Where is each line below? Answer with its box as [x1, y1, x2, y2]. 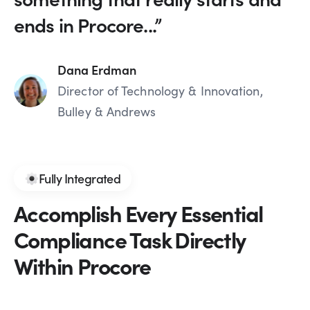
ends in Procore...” [14, 10, 162, 39]
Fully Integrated [39, 169, 121, 187]
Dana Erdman [57, 61, 136, 79]
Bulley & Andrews [57, 103, 156, 120]
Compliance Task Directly [14, 224, 246, 255]
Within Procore [14, 250, 151, 281]
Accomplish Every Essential [14, 197, 263, 228]
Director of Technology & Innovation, [57, 82, 263, 100]
